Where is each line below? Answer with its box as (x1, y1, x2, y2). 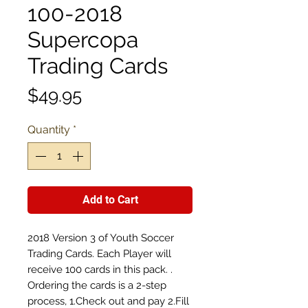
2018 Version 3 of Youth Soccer (27, 231, 174, 244)
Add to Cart (82, 192, 138, 206)
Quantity (27, 122, 70, 136)
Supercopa (27, 26, 138, 52)
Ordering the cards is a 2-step (27, 278, 166, 291)
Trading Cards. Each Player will (27, 247, 171, 260)
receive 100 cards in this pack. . (27, 263, 173, 276)
